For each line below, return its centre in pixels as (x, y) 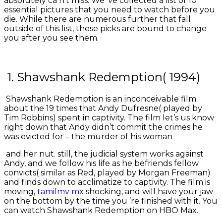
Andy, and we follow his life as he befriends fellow (101, 164)
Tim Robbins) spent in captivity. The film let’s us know (109, 118)
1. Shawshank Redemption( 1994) (104, 77)
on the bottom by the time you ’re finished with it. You (111, 201)
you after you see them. (52, 38)
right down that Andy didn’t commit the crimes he (103, 127)
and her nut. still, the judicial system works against (104, 154)
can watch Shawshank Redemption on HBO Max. (102, 211)
